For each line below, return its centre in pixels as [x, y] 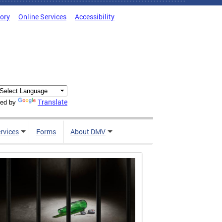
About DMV [88, 132]
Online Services [42, 17]
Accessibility [95, 17]
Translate [53, 102]
